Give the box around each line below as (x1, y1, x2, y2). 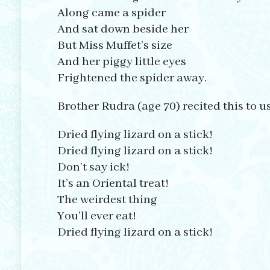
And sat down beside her (57, 22, 189, 37)
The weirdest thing (57, 192, 157, 208)
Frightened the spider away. (57, 71, 207, 86)
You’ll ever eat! (57, 209, 136, 224)
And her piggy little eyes (57, 54, 186, 70)
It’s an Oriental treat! (57, 176, 169, 192)
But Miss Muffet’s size (57, 38, 172, 54)
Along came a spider (57, 5, 166, 21)
